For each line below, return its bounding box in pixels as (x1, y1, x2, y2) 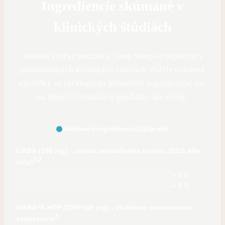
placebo (143, 125, 169, 133)
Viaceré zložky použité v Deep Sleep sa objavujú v (22, 51, 203, 61)
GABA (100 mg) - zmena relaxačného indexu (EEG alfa (16, 146, 200, 155)
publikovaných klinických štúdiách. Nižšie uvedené (20, 64, 205, 74)
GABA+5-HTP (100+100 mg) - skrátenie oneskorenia (16, 203, 192, 211)
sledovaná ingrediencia (62, 125, 138, 133)
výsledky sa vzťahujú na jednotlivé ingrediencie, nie (19, 78, 206, 88)
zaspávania (16, 214, 55, 222)
